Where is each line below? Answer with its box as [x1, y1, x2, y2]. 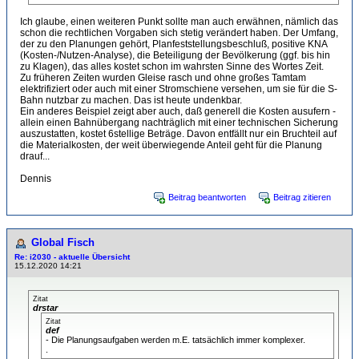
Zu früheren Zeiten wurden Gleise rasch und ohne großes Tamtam [20, 72, 306, 83]
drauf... [20, 151, 50, 162]
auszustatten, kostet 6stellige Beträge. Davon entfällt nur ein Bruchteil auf [20, 128, 337, 139]
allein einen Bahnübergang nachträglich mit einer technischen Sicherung [20, 117, 338, 128]
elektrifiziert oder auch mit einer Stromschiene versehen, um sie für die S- [20, 83, 337, 95]
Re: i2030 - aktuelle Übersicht [14, 252, 130, 261]
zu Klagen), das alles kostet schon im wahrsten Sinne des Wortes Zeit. [20, 61, 324, 72]
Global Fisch [31, 236, 95, 248]
